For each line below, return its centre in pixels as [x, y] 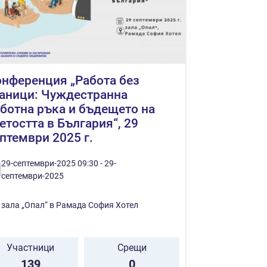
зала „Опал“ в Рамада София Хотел [70, 205]
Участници [30, 247]
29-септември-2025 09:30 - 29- [59, 163]
